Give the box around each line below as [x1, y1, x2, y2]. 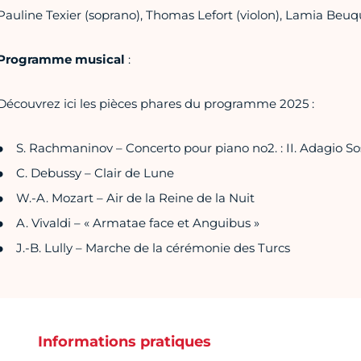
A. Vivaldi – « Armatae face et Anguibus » [15, 215, 259, 231]
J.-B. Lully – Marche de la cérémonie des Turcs [15, 240, 290, 256]
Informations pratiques [37, 333, 211, 351]
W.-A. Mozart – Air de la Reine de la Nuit [15, 190, 255, 206]
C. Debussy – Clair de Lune [15, 165, 174, 181]
